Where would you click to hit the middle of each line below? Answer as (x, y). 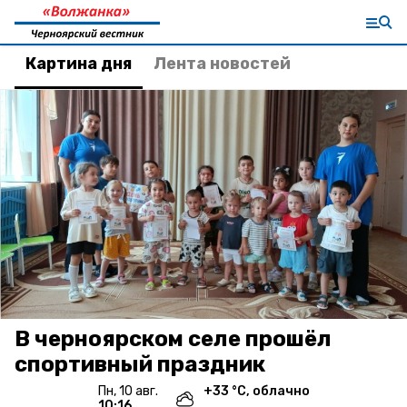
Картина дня (79, 64)
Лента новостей (222, 64)
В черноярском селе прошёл (173, 339)
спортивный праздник (140, 364)
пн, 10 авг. (132, 391)
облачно (281, 391)
